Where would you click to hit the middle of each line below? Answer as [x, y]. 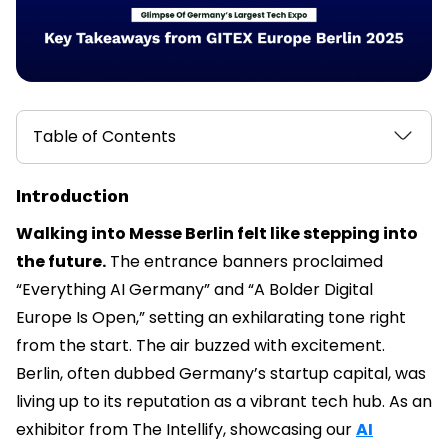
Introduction [72, 196]
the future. [61, 262]
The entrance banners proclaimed [244, 262]
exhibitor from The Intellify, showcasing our [186, 430]
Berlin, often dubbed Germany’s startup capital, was [221, 374]
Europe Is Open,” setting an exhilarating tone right [211, 318]
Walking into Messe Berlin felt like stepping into [217, 234]
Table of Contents [104, 137]
